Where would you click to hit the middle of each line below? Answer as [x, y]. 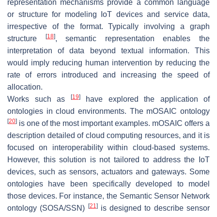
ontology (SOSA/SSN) [48, 208]
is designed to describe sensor [154, 208]
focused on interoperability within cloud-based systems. [108, 147]
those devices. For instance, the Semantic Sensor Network [108, 196]
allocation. [25, 87]
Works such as [39, 99]
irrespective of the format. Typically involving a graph [108, 26]
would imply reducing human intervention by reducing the [108, 62]
